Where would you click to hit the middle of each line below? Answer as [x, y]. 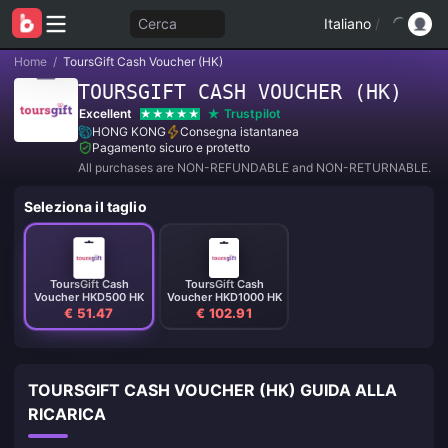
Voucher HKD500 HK [89, 296]
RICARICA [67, 414]
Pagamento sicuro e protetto [171, 147]
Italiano [347, 23]
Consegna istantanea [239, 131]
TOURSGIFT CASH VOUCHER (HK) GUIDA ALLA [212, 390]
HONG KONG [129, 131]
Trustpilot [252, 113]
